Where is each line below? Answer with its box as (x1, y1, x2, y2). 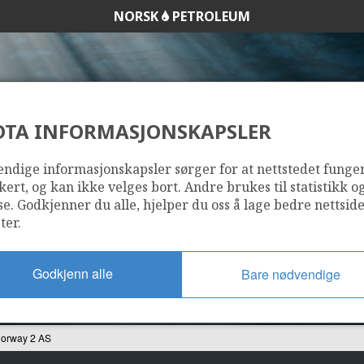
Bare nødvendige (241, 264, 340, 284)
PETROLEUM (169, 7, 250, 25)
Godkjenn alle (32, 263, 113, 283)
